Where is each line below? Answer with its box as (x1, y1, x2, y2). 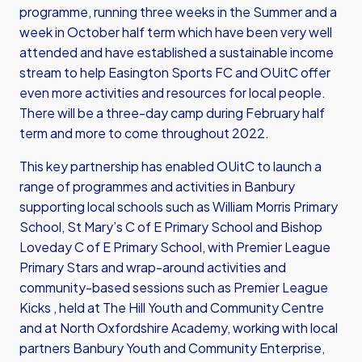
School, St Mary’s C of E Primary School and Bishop (19, 218, 322, 235)
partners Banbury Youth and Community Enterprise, (19, 339, 325, 356)
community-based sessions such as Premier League (19, 279, 328, 296)
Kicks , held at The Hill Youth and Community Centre (19, 299, 324, 316)
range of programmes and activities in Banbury (19, 178, 295, 195)
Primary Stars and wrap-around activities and (19, 259, 286, 276)
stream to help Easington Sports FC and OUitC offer (19, 64, 330, 81)
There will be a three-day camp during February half (19, 104, 325, 121)
